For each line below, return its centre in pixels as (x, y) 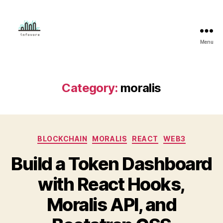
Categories (133, 137)
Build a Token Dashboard (111, 164)
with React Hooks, (111, 184)
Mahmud (28, 50)
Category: (90, 88)
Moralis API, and (111, 204)
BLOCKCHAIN (62, 139)
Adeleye (27, 61)
